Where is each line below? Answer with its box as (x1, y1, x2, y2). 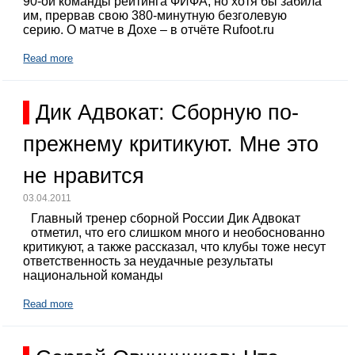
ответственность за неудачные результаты (23, 254, 274, 269)
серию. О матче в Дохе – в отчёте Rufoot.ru (23, 23, 275, 37)
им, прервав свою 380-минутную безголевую (23, 9, 288, 23)
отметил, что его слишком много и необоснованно (31, 226, 326, 240)
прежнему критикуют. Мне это (23, 132, 319, 157)
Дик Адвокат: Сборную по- (36, 101, 300, 125)
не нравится (23, 164, 145, 189)
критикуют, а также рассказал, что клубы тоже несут (23, 240, 326, 254)
